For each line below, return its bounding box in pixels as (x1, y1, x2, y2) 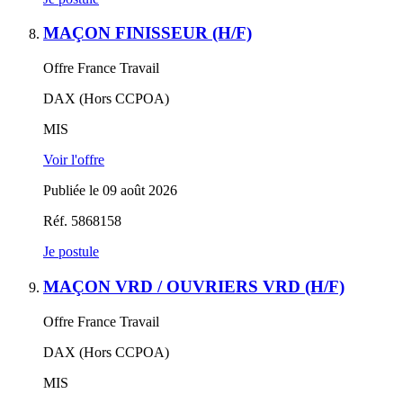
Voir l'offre (43, 152, 104, 168)
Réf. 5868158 (43, 213, 121, 229)
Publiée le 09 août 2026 (43, 183, 177, 199)
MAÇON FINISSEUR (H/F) (43, 23, 252, 43)
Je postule (43, 244, 99, 260)
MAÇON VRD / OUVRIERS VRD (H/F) (43, 276, 345, 296)
